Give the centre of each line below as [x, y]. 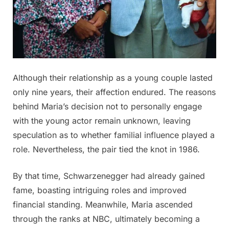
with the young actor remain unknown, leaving [102, 121]
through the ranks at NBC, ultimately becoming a [106, 219]
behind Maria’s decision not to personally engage [107, 107]
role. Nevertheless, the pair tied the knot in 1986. [106, 150]
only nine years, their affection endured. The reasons [114, 92]
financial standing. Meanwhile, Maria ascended [103, 205]
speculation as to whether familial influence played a [114, 135]
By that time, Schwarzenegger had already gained [109, 176]
